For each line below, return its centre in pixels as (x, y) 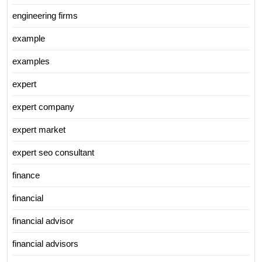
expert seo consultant (53, 152)
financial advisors (45, 243)
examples (31, 61)
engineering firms (45, 15)
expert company (43, 106)
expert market (39, 129)
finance (26, 175)
